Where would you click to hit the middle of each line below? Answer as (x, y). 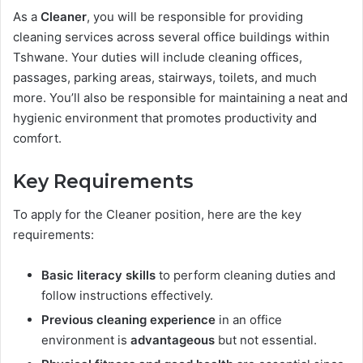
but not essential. (266, 340)
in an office (249, 319)
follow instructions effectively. (127, 295)
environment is (86, 340)
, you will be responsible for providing (195, 17)
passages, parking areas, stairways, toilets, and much (165, 78)
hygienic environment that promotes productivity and (165, 118)
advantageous (173, 340)
